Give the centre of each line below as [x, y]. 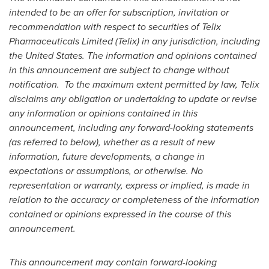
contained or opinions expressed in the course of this [120, 214]
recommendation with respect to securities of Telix [115, 27]
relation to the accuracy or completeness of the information [134, 200]
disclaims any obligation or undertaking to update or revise [133, 99]
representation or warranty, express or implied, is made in [129, 185]
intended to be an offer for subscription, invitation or [119, 12]
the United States [46, 56]
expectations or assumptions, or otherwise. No [106, 171]
